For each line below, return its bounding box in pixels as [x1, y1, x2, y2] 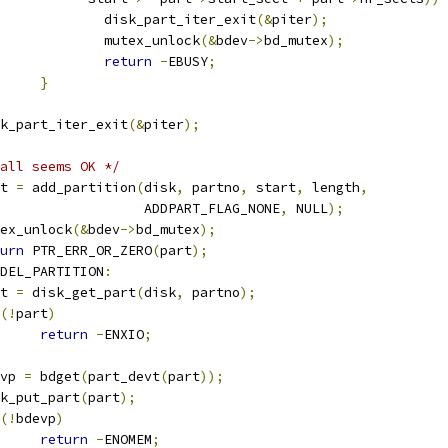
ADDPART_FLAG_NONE [104, 200, 280, 217]
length [304, 179, 360, 196]
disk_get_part [24, 284, 136, 301]
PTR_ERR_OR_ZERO [24, 242, 152, 259]
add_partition [24, 179, 136, 196]
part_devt [88, 368, 160, 385]
